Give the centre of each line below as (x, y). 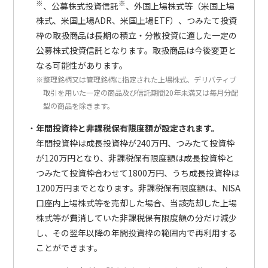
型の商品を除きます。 (78, 106)
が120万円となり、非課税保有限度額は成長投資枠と (135, 158)
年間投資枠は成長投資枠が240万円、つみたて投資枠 (135, 143)
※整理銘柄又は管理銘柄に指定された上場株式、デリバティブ (136, 80)
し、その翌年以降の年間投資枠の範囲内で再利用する (136, 233)
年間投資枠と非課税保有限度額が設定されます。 (127, 128)
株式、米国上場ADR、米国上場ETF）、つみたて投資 (136, 21)
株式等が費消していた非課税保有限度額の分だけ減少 (136, 218)
